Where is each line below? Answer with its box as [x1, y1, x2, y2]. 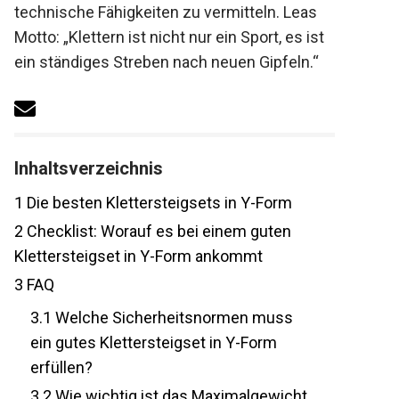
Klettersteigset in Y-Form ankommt [4, 272, 254, 291]
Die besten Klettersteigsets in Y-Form [13, 218, 283, 238]
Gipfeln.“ [4, 77, 65, 96]
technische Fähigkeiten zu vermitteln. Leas [4, 3, 308, 21]
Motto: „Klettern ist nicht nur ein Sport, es [4, 28, 294, 46]
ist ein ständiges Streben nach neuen [4, 53, 268, 71]
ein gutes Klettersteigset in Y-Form [20, 358, 268, 378]
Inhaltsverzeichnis [4, 183, 154, 205]
